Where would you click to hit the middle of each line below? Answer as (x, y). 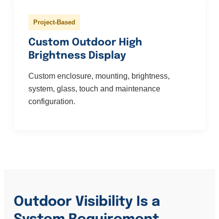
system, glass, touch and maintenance (94, 89)
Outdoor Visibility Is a (87, 202)
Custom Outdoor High (85, 43)
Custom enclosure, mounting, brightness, (99, 76)
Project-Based (54, 22)
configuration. (52, 102)
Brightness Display (77, 56)
